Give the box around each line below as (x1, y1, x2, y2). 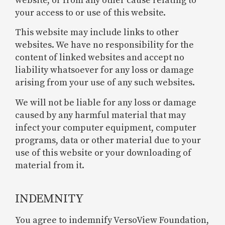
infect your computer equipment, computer (15, 122, 196, 134)
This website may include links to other (15, 27, 179, 39)
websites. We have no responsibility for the (15, 39, 194, 51)
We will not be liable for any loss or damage (15, 96, 196, 108)
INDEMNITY (15, 191, 84, 206)
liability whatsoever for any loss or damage (15, 64, 194, 76)
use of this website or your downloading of (15, 147, 191, 159)
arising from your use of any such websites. (15, 77, 195, 89)
